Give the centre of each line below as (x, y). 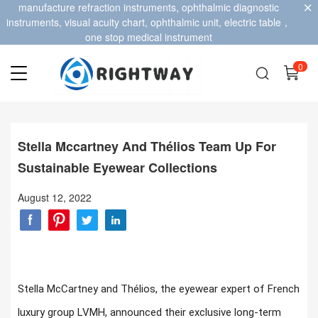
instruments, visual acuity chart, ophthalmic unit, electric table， (148, 22)
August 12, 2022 (55, 197)
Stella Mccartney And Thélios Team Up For (147, 146)
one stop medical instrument (148, 37)
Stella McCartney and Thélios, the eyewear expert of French (159, 289)
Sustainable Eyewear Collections (117, 167)
